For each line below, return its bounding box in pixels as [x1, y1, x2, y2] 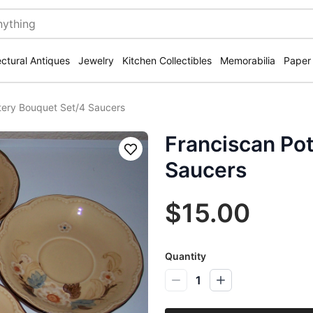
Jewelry [78, 54, 114, 66]
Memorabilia [220, 54, 275, 66]
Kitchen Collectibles [122, 54, 212, 66]
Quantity [165, 250, 206, 262]
